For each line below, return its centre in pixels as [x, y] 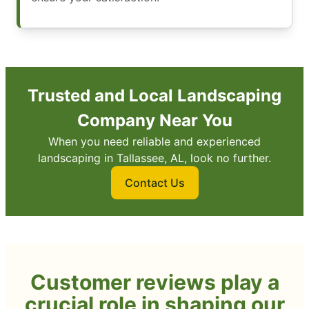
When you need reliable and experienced [154, 142]
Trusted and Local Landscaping [154, 96]
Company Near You [154, 121]
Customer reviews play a [154, 282]
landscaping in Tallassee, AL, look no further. [154, 158]
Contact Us [154, 183]
